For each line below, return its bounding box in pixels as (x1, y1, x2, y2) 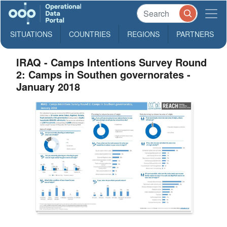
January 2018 (16, 79, 81, 94)
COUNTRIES (69, 29, 110, 39)
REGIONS (127, 29, 160, 39)
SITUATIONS (10, 29, 52, 39)
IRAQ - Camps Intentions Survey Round (16, 55, 207, 69)
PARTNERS (176, 29, 214, 39)
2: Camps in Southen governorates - (16, 67, 191, 82)
